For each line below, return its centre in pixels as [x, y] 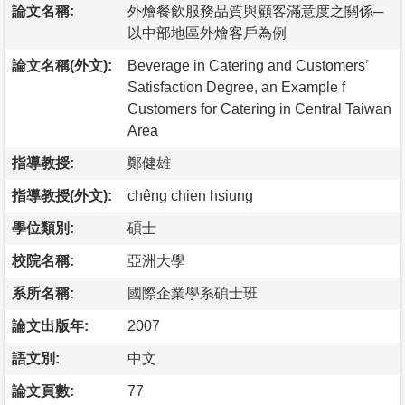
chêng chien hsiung [190, 195]
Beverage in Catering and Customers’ [248, 65]
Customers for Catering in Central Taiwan [259, 108]
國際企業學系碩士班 [193, 293]
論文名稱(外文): [62, 65]
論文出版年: [50, 325]
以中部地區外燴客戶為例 [207, 33]
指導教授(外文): [62, 195]
